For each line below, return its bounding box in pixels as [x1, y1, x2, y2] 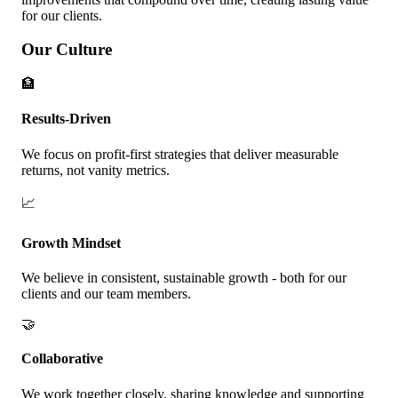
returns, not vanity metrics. [21, 162, 170, 178]
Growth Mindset [21, 235, 121, 251]
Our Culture [21, 40, 112, 60]
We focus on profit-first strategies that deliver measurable [21, 146, 338, 162]
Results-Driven [21, 111, 111, 127]
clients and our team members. [21, 286, 191, 302]
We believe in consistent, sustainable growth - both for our [21, 270, 346, 286]
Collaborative [21, 351, 103, 367]
